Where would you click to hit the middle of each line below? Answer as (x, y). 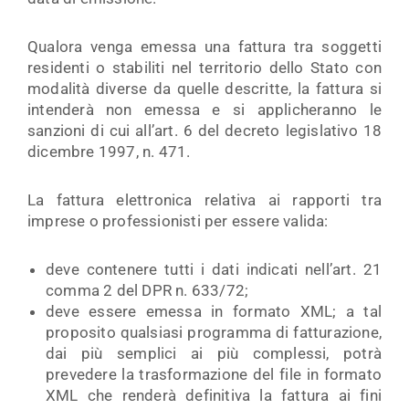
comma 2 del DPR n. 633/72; (147, 290)
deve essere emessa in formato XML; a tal (214, 311)
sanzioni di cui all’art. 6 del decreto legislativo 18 (204, 131)
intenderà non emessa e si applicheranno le (204, 110)
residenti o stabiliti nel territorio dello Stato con (204, 68)
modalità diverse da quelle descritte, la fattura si (204, 89)
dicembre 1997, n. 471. (109, 152)
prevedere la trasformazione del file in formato (214, 374)
